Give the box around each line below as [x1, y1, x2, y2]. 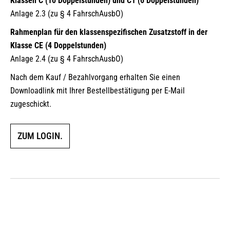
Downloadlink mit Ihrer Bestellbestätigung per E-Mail [10, 86, 185, 95]
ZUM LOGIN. [17, 130, 63, 141]
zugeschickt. [10, 99, 51, 109]
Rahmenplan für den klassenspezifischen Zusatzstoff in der [10, 27, 207, 37]
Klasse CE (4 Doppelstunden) [10, 41, 106, 50]
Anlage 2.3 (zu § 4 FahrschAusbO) [10, 9, 123, 18]
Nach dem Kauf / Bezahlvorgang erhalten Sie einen [10, 72, 180, 82]
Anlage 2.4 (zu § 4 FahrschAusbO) [10, 54, 123, 64]
